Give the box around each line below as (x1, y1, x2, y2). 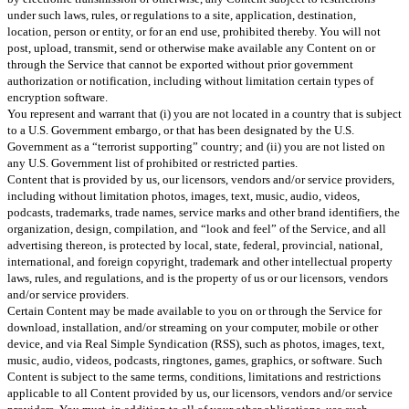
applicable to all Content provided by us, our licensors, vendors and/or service (7, 385, 393, 400)
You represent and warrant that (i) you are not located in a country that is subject (7, 106, 402, 121)
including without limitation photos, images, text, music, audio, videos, (7, 188, 360, 203)
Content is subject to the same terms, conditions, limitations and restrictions (7, 369, 381, 383)
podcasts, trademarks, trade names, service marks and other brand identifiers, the (7, 204, 400, 219)
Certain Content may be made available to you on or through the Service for (7, 303, 382, 318)
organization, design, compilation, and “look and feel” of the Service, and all (7, 221, 386, 236)
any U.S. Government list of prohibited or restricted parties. (7, 155, 298, 170)
